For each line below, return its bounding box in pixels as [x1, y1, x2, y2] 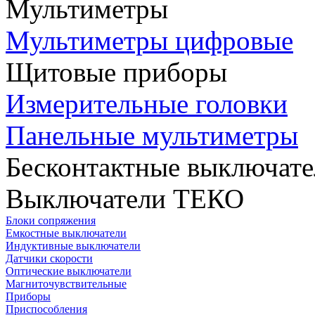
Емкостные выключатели [6, 227, 127, 240]
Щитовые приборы [6, 57, 227, 88]
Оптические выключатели [6, 265, 131, 278]
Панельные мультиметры [6, 120, 298, 151]
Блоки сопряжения [6, 214, 96, 227]
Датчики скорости [6, 252, 93, 265]
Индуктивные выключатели [6, 240, 141, 252]
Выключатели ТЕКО [6, 184, 244, 214]
